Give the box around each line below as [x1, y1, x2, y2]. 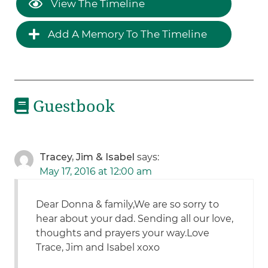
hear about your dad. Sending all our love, [36, 213, 234, 225]
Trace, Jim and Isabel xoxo [36, 242, 160, 254]
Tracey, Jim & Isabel [39, 151, 135, 163]
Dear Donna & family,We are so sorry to [36, 199, 220, 211]
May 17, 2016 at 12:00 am [39, 166, 153, 178]
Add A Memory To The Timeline [45, 28, 208, 40]
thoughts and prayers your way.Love [36, 227, 210, 239]
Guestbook [29, 96, 115, 116]
